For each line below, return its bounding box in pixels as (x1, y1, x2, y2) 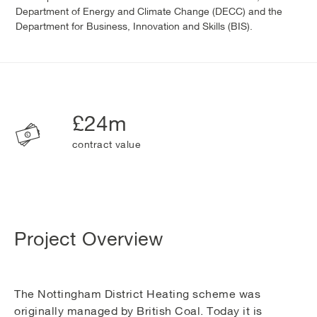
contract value (72, 138, 142, 150)
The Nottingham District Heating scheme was (14, 287, 260, 300)
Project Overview (14, 226, 163, 250)
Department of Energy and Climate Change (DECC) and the (16, 5, 282, 17)
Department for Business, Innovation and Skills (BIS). (16, 20, 253, 32)
